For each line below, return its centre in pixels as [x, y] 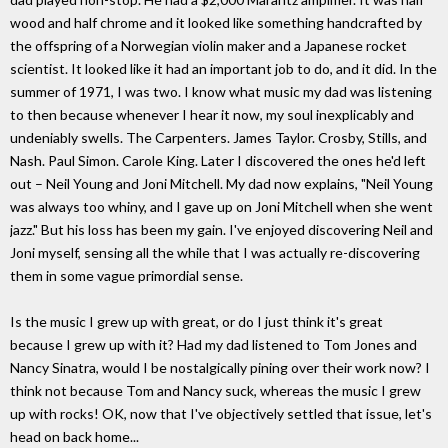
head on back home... [74, 437]
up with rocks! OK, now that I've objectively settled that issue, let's [221, 414]
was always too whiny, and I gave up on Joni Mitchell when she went [221, 207]
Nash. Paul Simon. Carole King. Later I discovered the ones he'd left [218, 161]
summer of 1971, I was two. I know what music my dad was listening [221, 92]
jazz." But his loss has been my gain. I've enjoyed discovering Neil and [221, 230]
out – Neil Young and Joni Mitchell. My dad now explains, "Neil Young [221, 184]
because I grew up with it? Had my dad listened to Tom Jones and [213, 345]
